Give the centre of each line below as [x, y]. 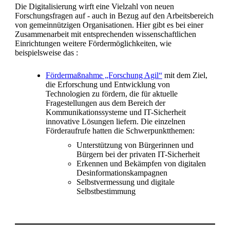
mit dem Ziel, [185, 75]
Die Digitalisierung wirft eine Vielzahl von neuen [94, 7]
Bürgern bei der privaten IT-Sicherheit [138, 155]
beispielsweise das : [46, 53]
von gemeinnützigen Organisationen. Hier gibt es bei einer [109, 25]
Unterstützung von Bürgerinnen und [135, 145]
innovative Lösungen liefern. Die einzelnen [116, 122]
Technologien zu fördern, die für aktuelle [112, 94]
